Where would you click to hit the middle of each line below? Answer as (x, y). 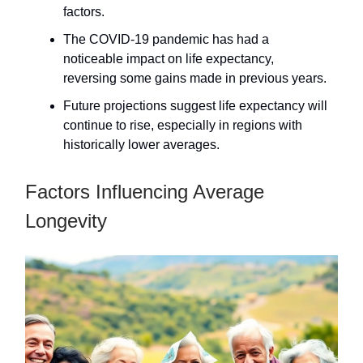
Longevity (66, 221)
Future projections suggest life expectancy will (195, 106)
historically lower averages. (141, 145)
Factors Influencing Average (145, 192)
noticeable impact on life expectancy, (169, 59)
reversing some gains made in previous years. (195, 79)
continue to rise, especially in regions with (183, 126)
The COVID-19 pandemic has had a (166, 40)
